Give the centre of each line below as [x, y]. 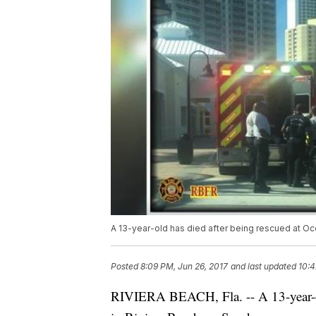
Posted [126, 267]
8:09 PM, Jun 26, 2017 [184, 267]
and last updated [263, 267]
